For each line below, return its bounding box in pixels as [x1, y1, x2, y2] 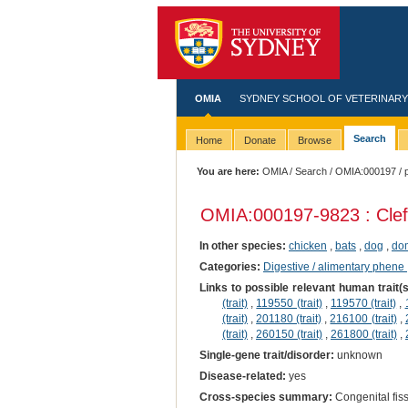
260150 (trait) [255, 327, 322, 341]
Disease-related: [199, 369, 286, 382]
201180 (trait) [256, 311, 322, 325]
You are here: [197, 166, 260, 177]
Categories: [199, 260, 260, 273]
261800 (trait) [330, 327, 397, 341]
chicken [288, 239, 327, 252]
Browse [297, 135, 331, 147]
